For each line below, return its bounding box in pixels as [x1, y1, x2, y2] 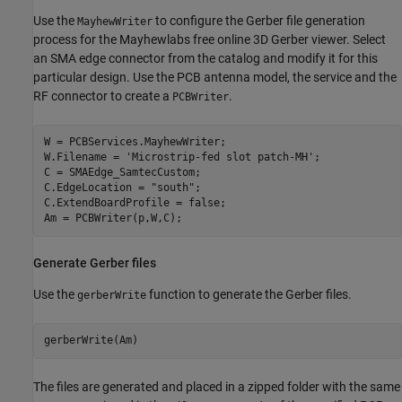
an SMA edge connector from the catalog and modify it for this [33, 50, 378, 66]
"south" [150, 181, 195, 195]
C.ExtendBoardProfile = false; [43, 197, 226, 210]
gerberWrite [77, 288, 146, 301]
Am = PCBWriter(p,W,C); [43, 212, 182, 225]
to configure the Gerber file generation [153, 13, 365, 28]
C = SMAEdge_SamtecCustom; [43, 166, 201, 179]
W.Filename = [43, 151, 126, 164]
